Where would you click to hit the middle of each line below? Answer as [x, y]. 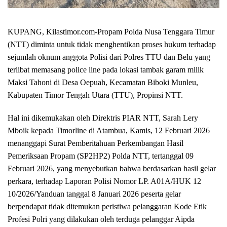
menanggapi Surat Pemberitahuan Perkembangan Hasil [96, 143]
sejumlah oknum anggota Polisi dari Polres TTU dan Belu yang [109, 57]
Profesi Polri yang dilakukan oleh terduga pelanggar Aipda [101, 219]
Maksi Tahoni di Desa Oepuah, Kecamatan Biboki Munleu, [103, 82]
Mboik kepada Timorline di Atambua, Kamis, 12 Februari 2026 [109, 130]
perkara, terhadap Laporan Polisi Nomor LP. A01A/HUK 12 [104, 181]
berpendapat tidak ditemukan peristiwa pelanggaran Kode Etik [107, 206]
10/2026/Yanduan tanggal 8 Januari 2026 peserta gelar [94, 194]
